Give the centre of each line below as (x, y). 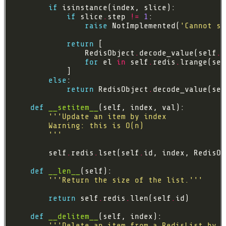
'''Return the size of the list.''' (126, 180)
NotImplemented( (144, 26)
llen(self (151, 199)
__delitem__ (73, 217)
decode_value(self (178, 53)
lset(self (119, 153)
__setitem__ (73, 108)
